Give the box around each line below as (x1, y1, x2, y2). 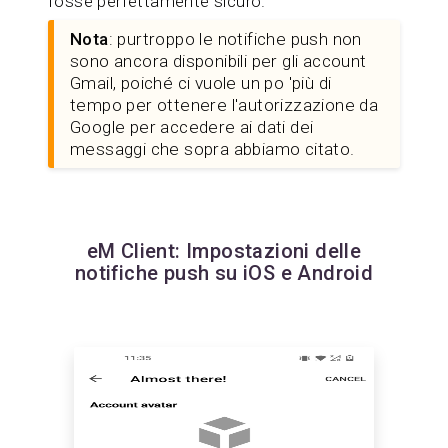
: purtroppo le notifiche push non (108, 28, 362, 49)
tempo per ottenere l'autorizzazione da (70, 94, 379, 115)
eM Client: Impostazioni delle (86, 238, 362, 263)
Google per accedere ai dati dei (70, 116, 314, 137)
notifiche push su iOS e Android (74, 260, 374, 285)
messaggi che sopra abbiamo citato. (70, 138, 355, 159)
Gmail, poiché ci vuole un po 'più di (70, 72, 332, 93)
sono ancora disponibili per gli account (70, 50, 367, 71)
